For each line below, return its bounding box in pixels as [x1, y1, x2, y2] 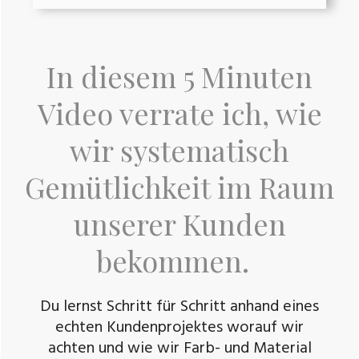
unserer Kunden [73, 204, 286, 244]
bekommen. [95, 241, 264, 280]
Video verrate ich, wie [37, 94, 322, 133]
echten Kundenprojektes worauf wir [55, 315, 304, 341]
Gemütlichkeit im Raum [25, 167, 334, 207]
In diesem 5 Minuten [46, 57, 313, 96]
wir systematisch [70, 131, 289, 170]
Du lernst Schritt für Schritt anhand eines [40, 294, 319, 321]
